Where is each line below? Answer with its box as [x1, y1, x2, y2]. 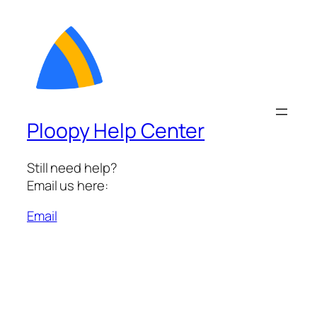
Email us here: [27, 175, 108, 195]
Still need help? [27, 158, 117, 177]
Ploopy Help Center [27, 117, 205, 145]
